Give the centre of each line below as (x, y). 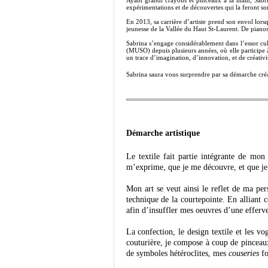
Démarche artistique (163, 133)
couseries (243, 253)
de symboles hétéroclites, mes (177, 253)
